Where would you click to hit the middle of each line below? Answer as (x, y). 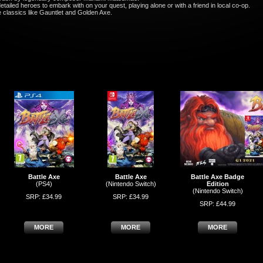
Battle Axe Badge (218, 177)
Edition (218, 184)
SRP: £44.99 (218, 204)
